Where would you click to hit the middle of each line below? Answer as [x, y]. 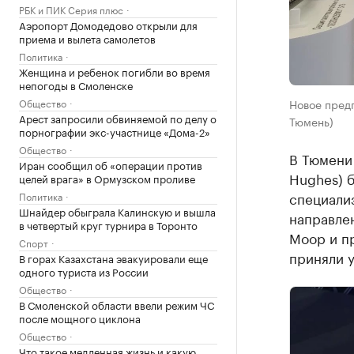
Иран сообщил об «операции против [111, 164]
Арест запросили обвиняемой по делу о [118, 118]
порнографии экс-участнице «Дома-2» [115, 131]
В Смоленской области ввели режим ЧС [117, 304]
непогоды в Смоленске [76, 85]
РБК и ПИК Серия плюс [71, 9]
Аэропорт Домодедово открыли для [108, 24]
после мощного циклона [80, 318]
